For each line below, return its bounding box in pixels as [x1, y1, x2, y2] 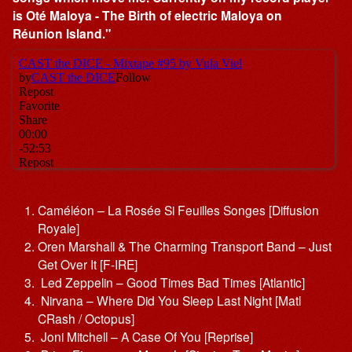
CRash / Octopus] [37, 309, 134, 327]
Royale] [37, 218, 79, 236]
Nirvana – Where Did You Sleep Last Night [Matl [37, 291, 301, 309]
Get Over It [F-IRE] [37, 255, 137, 273]
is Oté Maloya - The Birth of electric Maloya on [13, 6, 283, 25]
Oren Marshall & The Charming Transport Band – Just [37, 236, 332, 255]
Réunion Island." [13, 24, 112, 43]
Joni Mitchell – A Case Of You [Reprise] [37, 327, 253, 345]
